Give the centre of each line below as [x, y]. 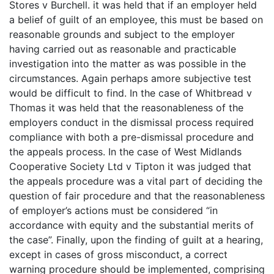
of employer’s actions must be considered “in [113, 210]
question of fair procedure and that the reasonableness [137, 195]
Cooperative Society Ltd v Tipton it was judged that [130, 166]
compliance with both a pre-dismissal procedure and [131, 137]
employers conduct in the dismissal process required [131, 122]
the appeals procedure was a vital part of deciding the [136, 181]
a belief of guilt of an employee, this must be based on [136, 19]
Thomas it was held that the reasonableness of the [126, 107]
